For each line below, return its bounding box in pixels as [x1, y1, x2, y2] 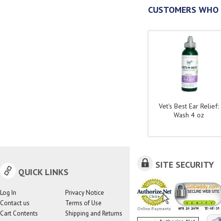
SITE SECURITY [155, 159, 214, 170]
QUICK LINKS [18, 166, 69, 178]
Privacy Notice [65, 188, 104, 197]
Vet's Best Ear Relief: [159, 102, 219, 110]
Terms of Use [65, 199, 102, 207]
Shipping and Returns [65, 209, 122, 218]
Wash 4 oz [173, 110, 204, 119]
